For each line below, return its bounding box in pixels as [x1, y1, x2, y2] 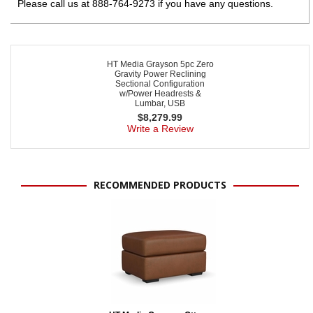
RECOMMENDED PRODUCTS [94, 177, 226, 191]
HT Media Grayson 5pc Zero [106, 59, 214, 69]
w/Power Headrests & [119, 88, 201, 99]
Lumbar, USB [135, 98, 185, 108]
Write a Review [126, 122, 194, 134]
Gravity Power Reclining [114, 68, 206, 79]
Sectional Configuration [115, 78, 205, 89]
